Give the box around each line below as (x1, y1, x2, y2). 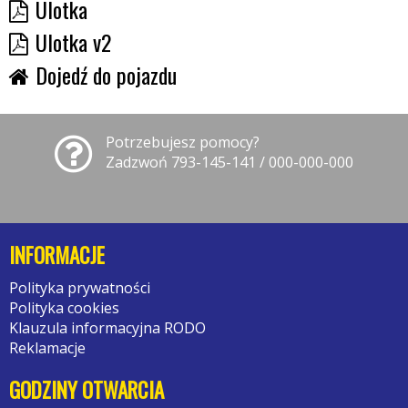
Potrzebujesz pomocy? (106, 131, 260, 152)
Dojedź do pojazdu (36, 57, 177, 91)
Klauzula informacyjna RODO (9, 317, 206, 338)
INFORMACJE (9, 239, 105, 270)
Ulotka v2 (36, 25, 111, 58)
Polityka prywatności (9, 277, 150, 298)
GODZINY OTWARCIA (9, 373, 164, 405)
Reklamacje (9, 337, 86, 358)
